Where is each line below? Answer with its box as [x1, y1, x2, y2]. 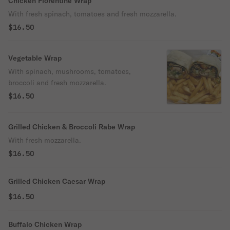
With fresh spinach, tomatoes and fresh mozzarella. [8, 9, 177, 18]
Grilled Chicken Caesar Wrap [8, 177, 105, 186]
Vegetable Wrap [8, 53, 62, 63]
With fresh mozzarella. [8, 136, 81, 145]
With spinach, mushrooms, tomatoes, [8, 67, 131, 76]
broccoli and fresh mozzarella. [8, 78, 106, 87]
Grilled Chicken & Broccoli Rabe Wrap [8, 122, 135, 131]
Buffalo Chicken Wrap [8, 220, 82, 229]
